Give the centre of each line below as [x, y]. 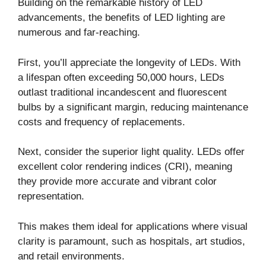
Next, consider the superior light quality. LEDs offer [131, 152]
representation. [51, 197]
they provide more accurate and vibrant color [117, 182]
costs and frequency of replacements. [102, 122]
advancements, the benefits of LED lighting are [121, 18]
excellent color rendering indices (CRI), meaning [125, 167]
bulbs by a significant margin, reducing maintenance [133, 107]
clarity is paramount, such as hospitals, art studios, [132, 241]
